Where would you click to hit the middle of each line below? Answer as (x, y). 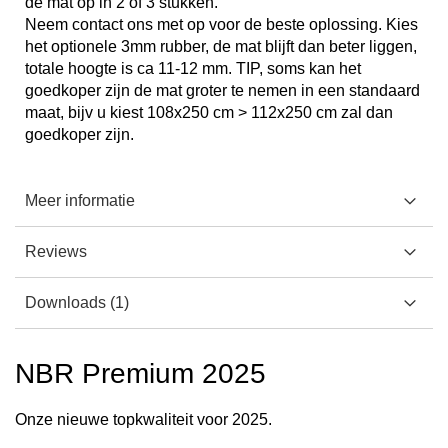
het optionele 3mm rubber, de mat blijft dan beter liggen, (221, 46)
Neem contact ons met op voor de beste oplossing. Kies (221, 24)
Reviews (56, 251)
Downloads (67, 302)
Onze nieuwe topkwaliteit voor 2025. (143, 419)
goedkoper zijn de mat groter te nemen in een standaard (222, 90)
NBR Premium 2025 (140, 373)
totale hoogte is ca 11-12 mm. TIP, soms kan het (193, 68)
